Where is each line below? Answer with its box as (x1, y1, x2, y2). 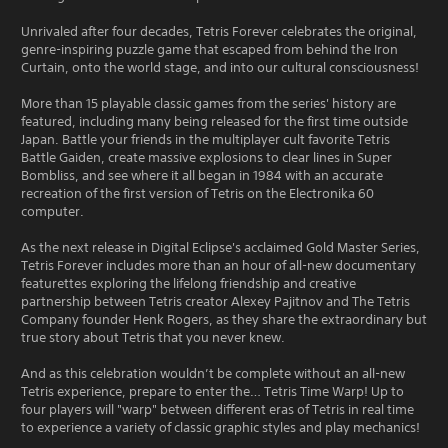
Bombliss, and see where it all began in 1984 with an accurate (21, 166, 383, 184)
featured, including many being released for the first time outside (21, 112, 408, 130)
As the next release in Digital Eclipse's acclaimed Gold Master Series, (21, 238, 420, 256)
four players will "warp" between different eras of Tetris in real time (21, 400, 414, 418)
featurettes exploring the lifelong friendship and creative (21, 274, 356, 292)
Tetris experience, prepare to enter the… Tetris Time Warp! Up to (21, 382, 404, 400)
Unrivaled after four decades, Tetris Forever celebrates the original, (21, 22, 417, 40)
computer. (21, 202, 84, 220)
